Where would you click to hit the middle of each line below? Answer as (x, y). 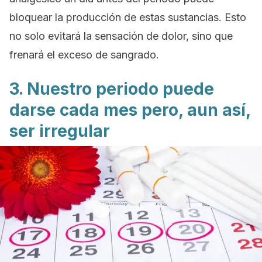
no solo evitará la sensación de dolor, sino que (121, 36)
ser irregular (60, 131)
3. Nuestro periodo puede (112, 89)
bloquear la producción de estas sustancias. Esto (128, 17)
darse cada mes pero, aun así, (130, 110)
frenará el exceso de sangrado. (84, 55)
